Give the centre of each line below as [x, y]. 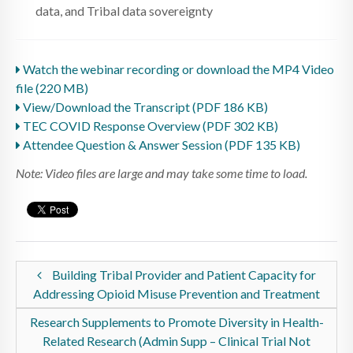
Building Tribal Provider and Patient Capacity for [183, 274]
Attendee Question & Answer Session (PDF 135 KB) [160, 144]
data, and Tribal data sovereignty [124, 10]
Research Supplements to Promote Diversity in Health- [176, 321]
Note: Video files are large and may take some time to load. [162, 173]
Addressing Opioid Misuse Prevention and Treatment [176, 293]
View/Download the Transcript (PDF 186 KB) [144, 106]
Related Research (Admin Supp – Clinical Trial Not [176, 340]
